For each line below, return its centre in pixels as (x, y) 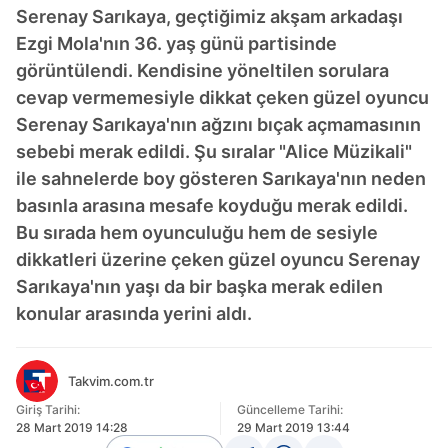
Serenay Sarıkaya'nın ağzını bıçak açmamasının (218, 124)
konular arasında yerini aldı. (134, 313)
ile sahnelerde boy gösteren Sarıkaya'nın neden (221, 178)
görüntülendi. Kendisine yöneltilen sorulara (202, 70)
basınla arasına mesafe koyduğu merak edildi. (212, 205)
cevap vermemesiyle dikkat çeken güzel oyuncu (222, 97)
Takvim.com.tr (111, 381)
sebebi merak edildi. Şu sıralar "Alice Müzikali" (214, 151)
